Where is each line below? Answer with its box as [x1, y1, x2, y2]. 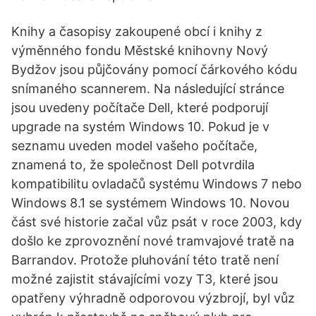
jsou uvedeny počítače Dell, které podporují [11, 100, 268, 115]
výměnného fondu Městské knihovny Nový [11, 43, 268, 58]
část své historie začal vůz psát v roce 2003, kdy [11, 214, 302, 229]
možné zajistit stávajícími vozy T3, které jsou [11, 272, 278, 286]
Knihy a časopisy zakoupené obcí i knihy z [11, 24, 262, 39]
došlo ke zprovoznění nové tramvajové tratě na [11, 233, 294, 248]
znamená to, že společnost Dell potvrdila [11, 157, 255, 172]
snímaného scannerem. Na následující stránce [11, 81, 284, 96]
